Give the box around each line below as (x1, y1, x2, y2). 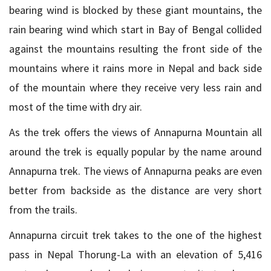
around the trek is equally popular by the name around (9, 145, 262, 158)
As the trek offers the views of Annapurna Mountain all (9, 125, 262, 139)
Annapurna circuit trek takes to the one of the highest (9, 228, 262, 242)
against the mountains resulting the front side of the (9, 42, 262, 56)
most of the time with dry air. (9, 100, 142, 114)
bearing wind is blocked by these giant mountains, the (9, 3, 262, 17)
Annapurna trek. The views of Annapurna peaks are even (9, 164, 262, 178)
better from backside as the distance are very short (9, 183, 262, 197)
